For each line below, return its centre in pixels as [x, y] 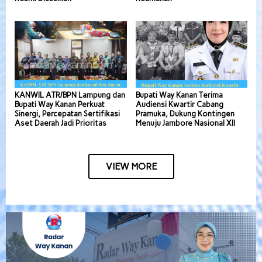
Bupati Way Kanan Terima [179, 95]
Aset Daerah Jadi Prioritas [61, 123]
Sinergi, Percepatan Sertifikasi [67, 113]
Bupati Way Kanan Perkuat [60, 104]
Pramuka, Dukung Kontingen [185, 113]
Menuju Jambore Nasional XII [185, 123]
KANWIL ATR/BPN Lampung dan [70, 95]
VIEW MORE [131, 166]
